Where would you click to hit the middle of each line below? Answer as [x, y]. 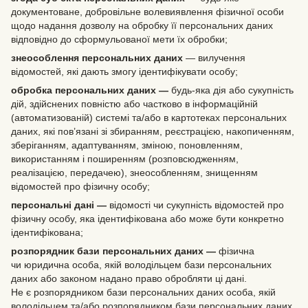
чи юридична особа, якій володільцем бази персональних [141, 264]
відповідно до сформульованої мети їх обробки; [119, 39]
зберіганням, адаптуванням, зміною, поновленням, [127, 145]
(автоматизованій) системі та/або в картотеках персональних [149, 117]
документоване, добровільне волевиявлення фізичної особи [147, 11]
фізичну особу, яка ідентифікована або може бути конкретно [147, 218]
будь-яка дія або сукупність [231, 90]
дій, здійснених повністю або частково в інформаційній [134, 103]
